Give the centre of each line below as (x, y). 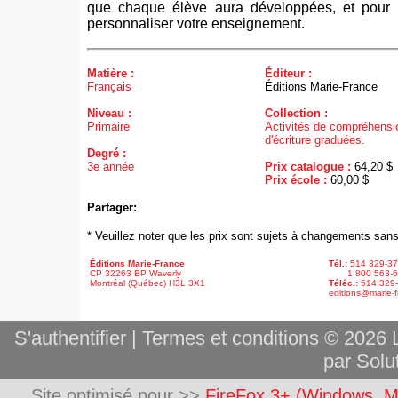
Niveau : (109, 113)
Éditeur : (288, 73)
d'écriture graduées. (315, 140)
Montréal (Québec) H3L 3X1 (147, 283)
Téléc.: (343, 283)
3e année (111, 167)
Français (109, 87)
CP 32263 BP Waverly (135, 273)
